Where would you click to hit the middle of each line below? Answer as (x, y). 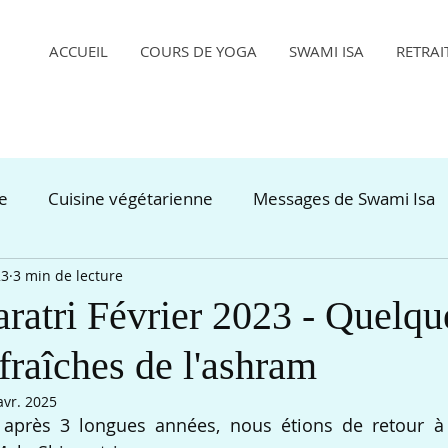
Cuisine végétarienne (130, 198)
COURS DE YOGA (198, 51)
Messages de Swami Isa (344, 198)
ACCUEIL (78, 51)
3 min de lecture (68, 275)
